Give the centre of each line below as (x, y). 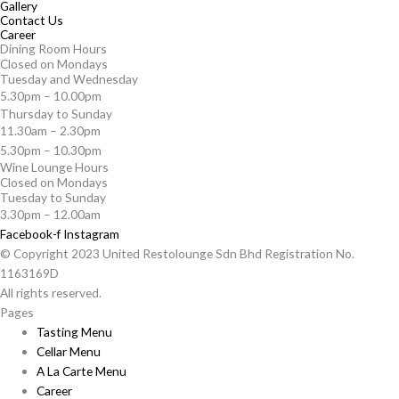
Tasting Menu (75, 332)
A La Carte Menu (82, 371)
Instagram (91, 234)
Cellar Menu (69, 352)
